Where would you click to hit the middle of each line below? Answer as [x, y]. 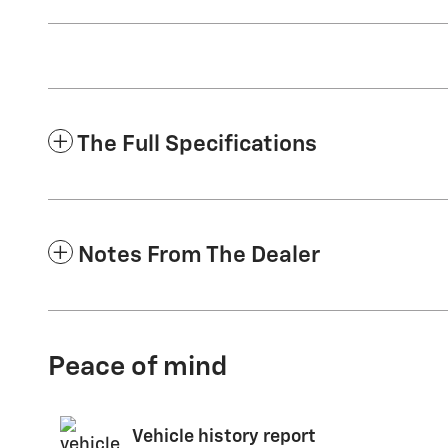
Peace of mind [137, 367]
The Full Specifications [197, 144]
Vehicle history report [224, 437]
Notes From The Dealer [199, 255]
